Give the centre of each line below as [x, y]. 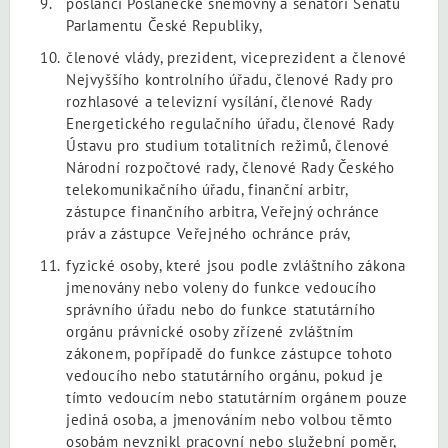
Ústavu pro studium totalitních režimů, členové [228, 145]
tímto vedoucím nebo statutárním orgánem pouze [237, 397]
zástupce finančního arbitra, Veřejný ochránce [223, 211]
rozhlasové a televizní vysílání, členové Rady [219, 101]
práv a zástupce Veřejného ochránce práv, [209, 233]
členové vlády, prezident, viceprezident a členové [236, 57]
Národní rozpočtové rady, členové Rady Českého [231, 167]
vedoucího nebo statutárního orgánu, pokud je [225, 375]
